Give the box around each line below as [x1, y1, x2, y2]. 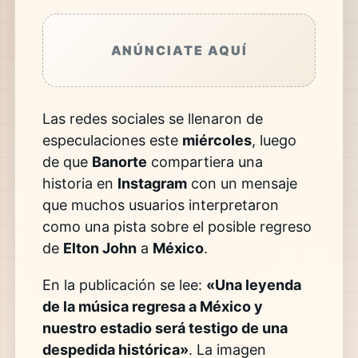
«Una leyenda [205, 276, 301, 294]
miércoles [181, 131, 252, 149]
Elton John [62, 239, 137, 257]
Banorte [91, 153, 147, 170]
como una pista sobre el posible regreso [42, 217, 312, 235]
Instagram [117, 174, 187, 192]
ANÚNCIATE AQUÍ [110, 42, 248, 58]
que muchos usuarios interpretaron [42, 196, 279, 213]
